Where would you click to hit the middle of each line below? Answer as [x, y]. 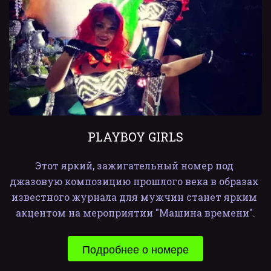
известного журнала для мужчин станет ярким [134, 197]
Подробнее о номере [135, 249]
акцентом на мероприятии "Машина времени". [135, 213]
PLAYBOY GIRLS [135, 137]
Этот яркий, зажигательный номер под [134, 165]
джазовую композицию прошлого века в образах [134, 181]
